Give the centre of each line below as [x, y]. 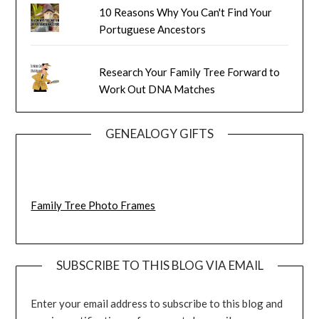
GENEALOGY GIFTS [159, 134]
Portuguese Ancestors [153, 30]
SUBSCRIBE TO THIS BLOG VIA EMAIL [159, 266]
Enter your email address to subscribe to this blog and [157, 304]
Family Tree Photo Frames [93, 205]
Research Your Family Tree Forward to [190, 72]
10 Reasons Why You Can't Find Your [186, 12]
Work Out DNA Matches [157, 89]
